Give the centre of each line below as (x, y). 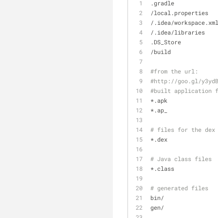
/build (161, 52)
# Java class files (181, 159)
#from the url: (174, 71)
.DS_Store (166, 42)
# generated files (179, 188)
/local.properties (179, 13)
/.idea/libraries (178, 32)
